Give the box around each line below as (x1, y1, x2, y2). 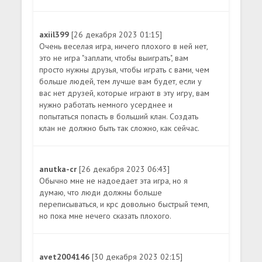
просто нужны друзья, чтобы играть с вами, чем (39, 64, 210, 75)
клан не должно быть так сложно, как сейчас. (39, 122, 200, 133)
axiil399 (39, 29, 72, 40)
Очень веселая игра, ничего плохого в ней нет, (39, 40, 208, 51)
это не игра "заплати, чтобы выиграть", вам (39, 52, 189, 63)
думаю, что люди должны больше (39, 187, 163, 198)
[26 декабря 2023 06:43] (79, 163, 170, 174)
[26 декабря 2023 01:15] (71, 29, 163, 40)
